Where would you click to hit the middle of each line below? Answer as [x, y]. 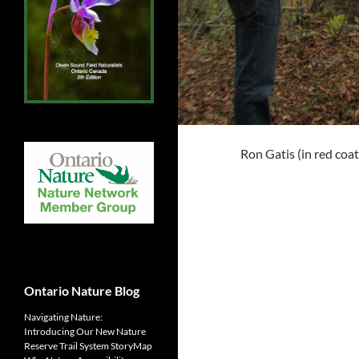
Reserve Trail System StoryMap [88, 346]
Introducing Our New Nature [85, 332]
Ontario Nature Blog [82, 291]
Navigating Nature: [63, 317]
